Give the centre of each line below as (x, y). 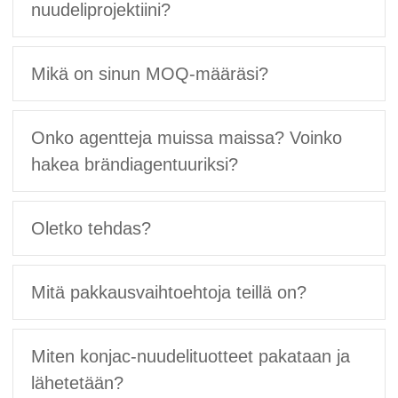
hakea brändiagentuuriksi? (135, 164)
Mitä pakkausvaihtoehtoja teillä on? (169, 292)
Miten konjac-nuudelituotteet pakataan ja (191, 356)
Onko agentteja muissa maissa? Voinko (187, 137)
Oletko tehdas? (92, 228)
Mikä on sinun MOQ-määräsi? (150, 73)
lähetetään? (78, 382)
